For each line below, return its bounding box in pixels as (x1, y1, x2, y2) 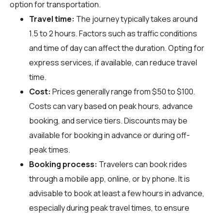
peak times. (29, 144, 70, 155)
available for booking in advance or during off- (29, 129, 190, 140)
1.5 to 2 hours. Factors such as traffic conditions (29, 28, 197, 39)
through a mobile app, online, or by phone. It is (29, 173, 190, 184)
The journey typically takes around (75, 13, 198, 24)
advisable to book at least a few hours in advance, (29, 187, 204, 199)
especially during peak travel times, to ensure (29, 202, 189, 213)
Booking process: (29, 158, 97, 170)
